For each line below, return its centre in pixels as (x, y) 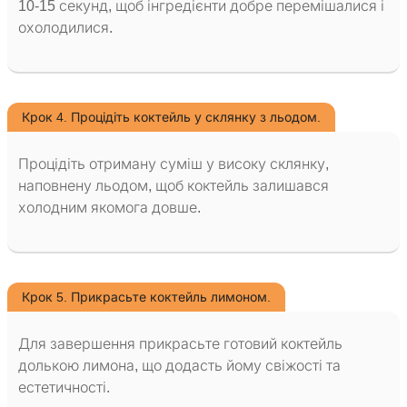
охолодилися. (65, 28)
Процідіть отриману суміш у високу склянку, (174, 164)
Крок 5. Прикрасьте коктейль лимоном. (146, 298)
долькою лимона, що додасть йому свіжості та (179, 366)
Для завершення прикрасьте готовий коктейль (180, 344)
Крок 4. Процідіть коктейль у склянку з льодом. (171, 118)
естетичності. (64, 388)
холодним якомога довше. (109, 208)
